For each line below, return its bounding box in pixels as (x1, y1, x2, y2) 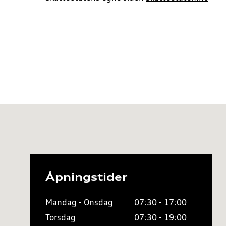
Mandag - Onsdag (45, 197, 113, 207)
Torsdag (45, 212, 76, 222)
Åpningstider (45, 171, 128, 183)
